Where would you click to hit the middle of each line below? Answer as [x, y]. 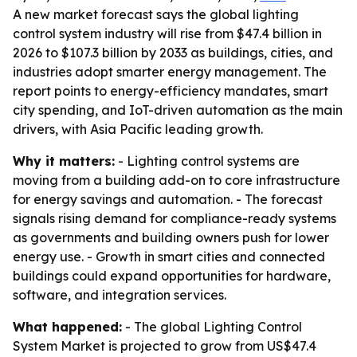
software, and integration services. [120, 295]
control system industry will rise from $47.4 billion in [167, 33]
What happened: [67, 327]
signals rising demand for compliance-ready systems [175, 218]
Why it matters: [64, 161]
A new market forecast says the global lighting [156, 14]
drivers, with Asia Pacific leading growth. [138, 129]
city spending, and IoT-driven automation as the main [178, 110]
